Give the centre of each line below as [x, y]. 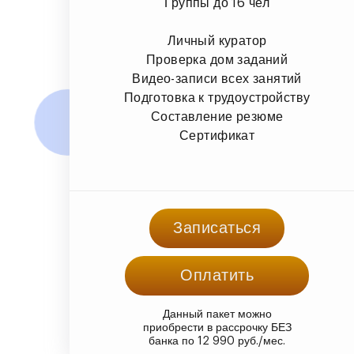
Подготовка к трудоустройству [217, 98]
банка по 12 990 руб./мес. [217, 341]
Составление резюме [217, 117]
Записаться [217, 228]
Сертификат [217, 136]
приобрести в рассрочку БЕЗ [217, 328]
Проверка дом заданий [217, 60]
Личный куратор [217, 41]
